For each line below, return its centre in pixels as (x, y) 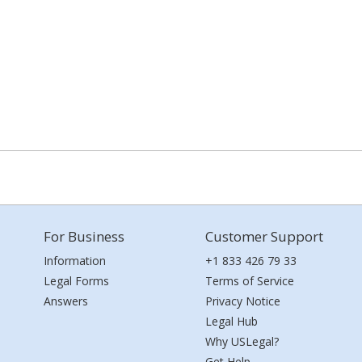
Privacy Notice (243, 301)
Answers (66, 301)
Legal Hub (232, 321)
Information (75, 261)
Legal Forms (76, 281)
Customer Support (264, 236)
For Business (84, 236)
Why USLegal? (242, 341)
